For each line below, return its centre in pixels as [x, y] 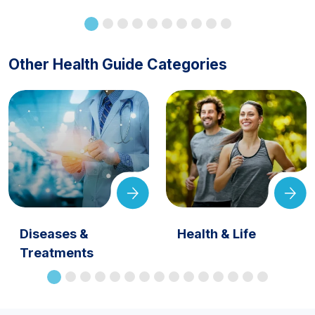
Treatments [57, 252]
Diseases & [54, 233]
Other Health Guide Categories [118, 64]
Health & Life [217, 233]
